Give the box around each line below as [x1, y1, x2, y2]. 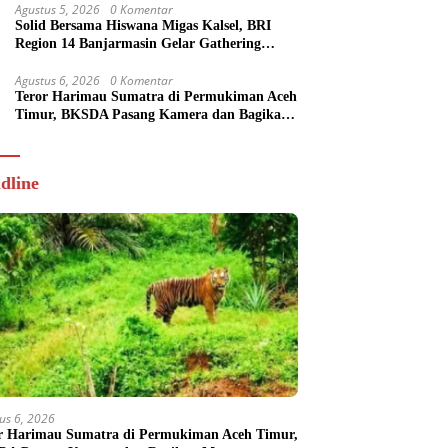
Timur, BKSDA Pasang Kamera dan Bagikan [15, 106, 289, 122]
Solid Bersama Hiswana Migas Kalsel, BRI [15, 17, 271, 33]
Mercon [15, 124, 61, 140]
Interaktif [15, 53, 74, 69]
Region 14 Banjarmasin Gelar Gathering [15, 35, 261, 51]
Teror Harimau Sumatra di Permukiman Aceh [15, 88, 297, 104]
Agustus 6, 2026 [15, 71, 100, 89]
